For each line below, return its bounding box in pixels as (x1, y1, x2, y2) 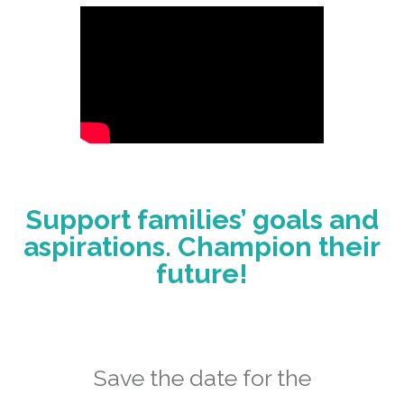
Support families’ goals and (25, 204, 379, 236)
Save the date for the (93, 364, 311, 392)
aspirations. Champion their (23, 231, 381, 263)
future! (156, 258, 248, 290)
